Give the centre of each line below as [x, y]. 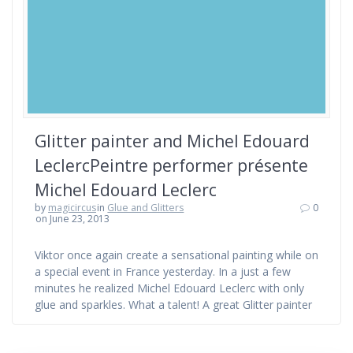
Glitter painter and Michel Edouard [172, 141]
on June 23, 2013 [73, 218]
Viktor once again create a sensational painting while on [176, 255]
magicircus [72, 207]
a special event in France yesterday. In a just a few [163, 271]
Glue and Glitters [146, 207]
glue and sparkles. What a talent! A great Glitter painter [173, 304]
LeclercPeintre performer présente [171, 165]
